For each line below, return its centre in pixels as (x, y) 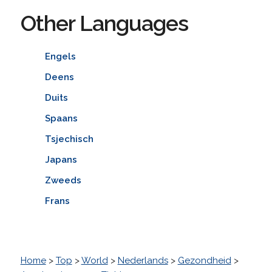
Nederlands (143, 260)
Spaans (61, 118)
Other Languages (104, 23)
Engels (60, 56)
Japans (61, 159)
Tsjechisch (69, 139)
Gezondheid (204, 260)
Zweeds (63, 180)
